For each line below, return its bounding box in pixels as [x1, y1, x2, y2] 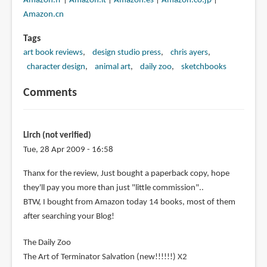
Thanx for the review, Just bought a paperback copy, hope [23, 169, 229, 179]
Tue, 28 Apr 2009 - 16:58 [23, 145, 113, 155]
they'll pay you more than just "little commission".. [23, 184, 204, 193]
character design [26, 63, 85, 72]
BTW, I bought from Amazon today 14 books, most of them [23, 198, 235, 207]
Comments [23, 87, 77, 100]
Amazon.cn [23, 10, 64, 20]
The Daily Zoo [23, 238, 71, 248]
